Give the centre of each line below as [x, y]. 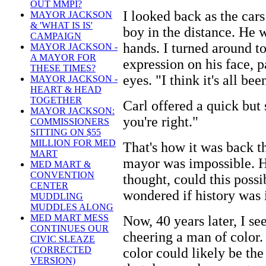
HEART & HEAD [66, 90]
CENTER [49, 186]
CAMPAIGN [56, 36]
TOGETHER [56, 100]
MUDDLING [57, 197]
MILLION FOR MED [73, 143]
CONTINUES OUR [69, 229]
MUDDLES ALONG [72, 207]
